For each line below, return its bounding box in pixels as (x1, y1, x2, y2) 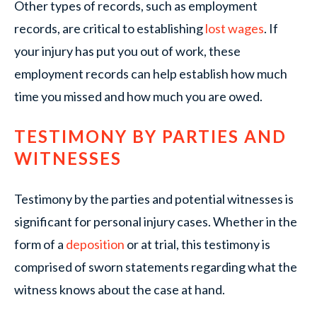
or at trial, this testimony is (125, 236, 270, 252)
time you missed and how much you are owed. (14, 88, 263, 104)
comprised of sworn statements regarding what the (14, 259, 297, 275)
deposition (64, 236, 125, 252)
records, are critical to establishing (14, 21, 205, 36)
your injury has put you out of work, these (14, 43, 241, 59)
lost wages (205, 21, 264, 36)
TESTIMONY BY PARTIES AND (14, 126, 287, 146)
